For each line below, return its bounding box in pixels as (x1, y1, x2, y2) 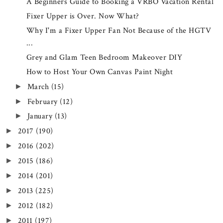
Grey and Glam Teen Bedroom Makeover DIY (26, 52, 183, 63)
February (27, 96, 60, 107)
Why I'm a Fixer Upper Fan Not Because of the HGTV (26, 25, 212, 36)
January (27, 111, 55, 122)
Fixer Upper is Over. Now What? (26, 10, 139, 21)
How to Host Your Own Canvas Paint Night (26, 66, 173, 77)
